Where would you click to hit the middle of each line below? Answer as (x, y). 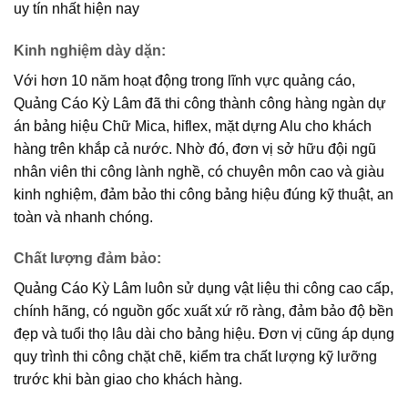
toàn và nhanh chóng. (83, 217)
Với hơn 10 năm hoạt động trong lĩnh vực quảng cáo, (184, 80)
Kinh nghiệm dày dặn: (90, 50)
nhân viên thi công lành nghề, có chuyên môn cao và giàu (199, 171)
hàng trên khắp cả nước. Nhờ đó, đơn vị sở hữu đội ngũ (195, 148)
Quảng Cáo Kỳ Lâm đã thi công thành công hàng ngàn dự (200, 103)
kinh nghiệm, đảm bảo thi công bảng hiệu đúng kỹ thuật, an (204, 194)
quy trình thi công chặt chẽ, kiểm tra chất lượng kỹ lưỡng (195, 357)
